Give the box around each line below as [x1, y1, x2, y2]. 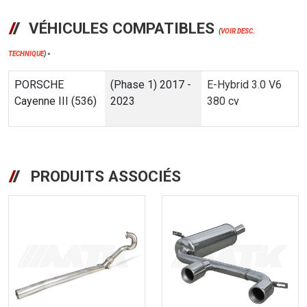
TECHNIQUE [8, 50, 44, 58]
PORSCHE [14, 77, 64, 91]
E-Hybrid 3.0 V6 [207, 77, 282, 91]
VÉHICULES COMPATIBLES [29, 19, 215, 38]
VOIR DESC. [221, 27, 256, 36]
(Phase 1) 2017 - [110, 77, 191, 91]
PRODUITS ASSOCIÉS [27, 167, 182, 185]
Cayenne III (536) [14, 94, 97, 108]
